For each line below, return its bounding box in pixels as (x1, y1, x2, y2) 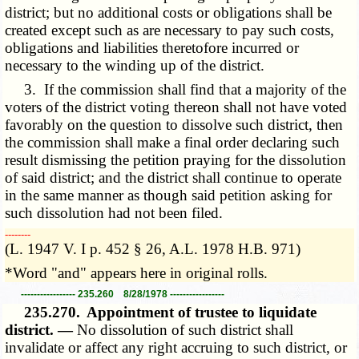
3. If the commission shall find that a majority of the (5, 80, 347, 98)
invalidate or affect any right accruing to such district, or (5, 338, 348, 356)
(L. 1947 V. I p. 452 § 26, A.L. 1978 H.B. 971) (5, 240, 301, 257)
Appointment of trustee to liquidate (87, 303, 317, 321)
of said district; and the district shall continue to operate (5, 168, 342, 186)
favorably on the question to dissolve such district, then (5, 115, 344, 133)
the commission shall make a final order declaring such (5, 133, 341, 151)
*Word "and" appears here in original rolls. (5, 264, 268, 281)
